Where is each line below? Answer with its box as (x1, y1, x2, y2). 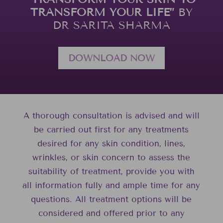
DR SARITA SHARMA (52, 18, 170, 32)
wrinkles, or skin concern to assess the (32, 152, 191, 163)
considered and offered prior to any (38, 208, 185, 219)
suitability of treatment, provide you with (28, 166, 195, 177)
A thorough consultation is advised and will (23, 110, 200, 121)
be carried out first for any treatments (34, 124, 189, 135)
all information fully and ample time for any (22, 180, 201, 191)
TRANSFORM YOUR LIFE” (30, 5, 174, 19)
